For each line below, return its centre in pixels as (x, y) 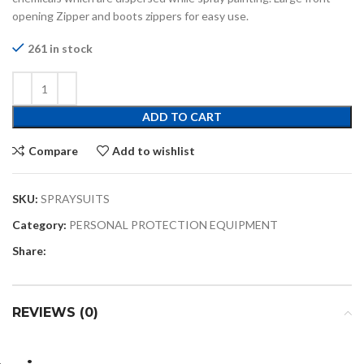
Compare (53, 150)
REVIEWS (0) (55, 313)
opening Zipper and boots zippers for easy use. (130, 16)
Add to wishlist (154, 150)
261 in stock (60, 49)
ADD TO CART (182, 117)
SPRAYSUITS (75, 199)
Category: (39, 225)
